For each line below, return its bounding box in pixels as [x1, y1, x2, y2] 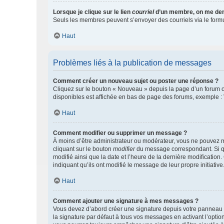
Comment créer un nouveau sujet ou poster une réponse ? [53, 77, 218, 84]
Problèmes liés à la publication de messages [53, 58, 211, 67]
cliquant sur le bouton [53, 145, 113, 152]
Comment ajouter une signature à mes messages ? [53, 197, 198, 204]
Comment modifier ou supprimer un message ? [53, 129, 187, 136]
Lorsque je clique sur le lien [53, 8, 132, 15]
